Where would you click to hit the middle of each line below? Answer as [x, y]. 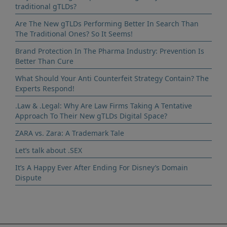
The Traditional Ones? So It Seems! [74, 34]
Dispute [28, 178]
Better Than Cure [44, 61]
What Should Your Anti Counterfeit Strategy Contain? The [112, 78]
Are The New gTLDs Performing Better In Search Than [107, 24]
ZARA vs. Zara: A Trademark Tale [70, 133]
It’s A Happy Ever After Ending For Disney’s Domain [102, 167]
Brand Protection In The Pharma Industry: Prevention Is [110, 51]
